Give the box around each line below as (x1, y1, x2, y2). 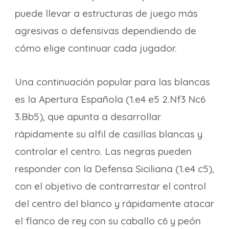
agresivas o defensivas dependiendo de (15, 25, 196, 37)
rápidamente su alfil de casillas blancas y (15, 128, 202, 140)
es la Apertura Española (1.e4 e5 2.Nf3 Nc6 (15, 93, 205, 105)
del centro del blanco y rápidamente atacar (15, 197, 214, 210)
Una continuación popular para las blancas (15, 76, 210, 88)
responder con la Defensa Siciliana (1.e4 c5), (15, 163, 214, 175)
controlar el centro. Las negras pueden (15, 145, 192, 157)
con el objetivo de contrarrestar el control (15, 180, 206, 192)
